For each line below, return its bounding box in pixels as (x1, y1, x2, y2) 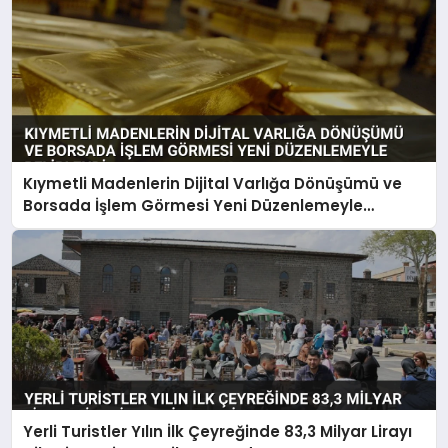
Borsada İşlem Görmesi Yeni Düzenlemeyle (23, 194, 364, 216)
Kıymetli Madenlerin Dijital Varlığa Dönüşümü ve (23, 172, 403, 194)
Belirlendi (23, 216, 97, 238)
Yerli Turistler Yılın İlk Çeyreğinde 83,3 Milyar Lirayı (23, 421, 413, 443)
